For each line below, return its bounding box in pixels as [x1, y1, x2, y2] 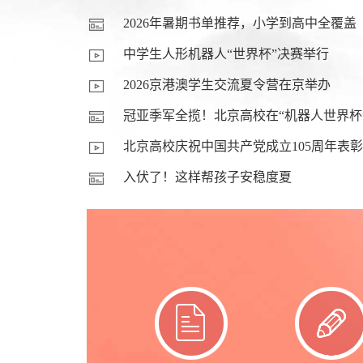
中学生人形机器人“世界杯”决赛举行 [123, 47, 329, 61]
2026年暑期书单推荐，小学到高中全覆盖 [123, 16, 357, 30]
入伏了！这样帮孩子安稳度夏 [123, 170, 292, 184]
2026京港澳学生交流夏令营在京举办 [123, 78, 331, 92]
